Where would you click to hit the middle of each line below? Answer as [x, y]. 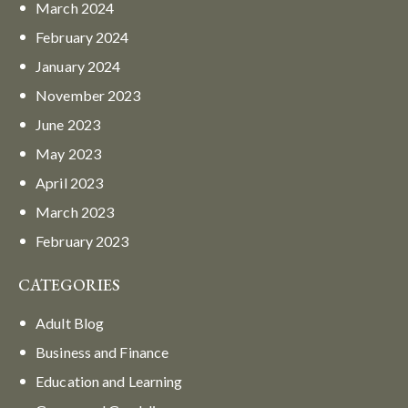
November [72, 95]
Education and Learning [109, 381]
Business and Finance [102, 352]
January [61, 66]
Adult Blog [70, 322]
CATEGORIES [69, 284]
